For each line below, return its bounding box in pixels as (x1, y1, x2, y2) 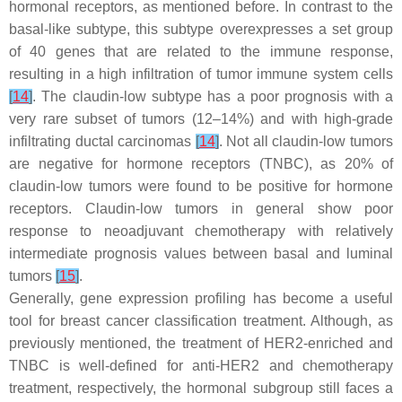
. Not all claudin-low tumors (218, 134, 394, 149)
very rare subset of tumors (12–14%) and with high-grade (9, 111, 393, 127)
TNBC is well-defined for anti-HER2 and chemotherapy (9, 358, 393, 373)
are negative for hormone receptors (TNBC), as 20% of (9, 156, 393, 171)
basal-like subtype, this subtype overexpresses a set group (9, 22, 393, 37)
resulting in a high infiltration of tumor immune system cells (9, 66, 393, 82)
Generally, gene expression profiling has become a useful (9, 291, 393, 306)
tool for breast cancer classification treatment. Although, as (9, 313, 393, 328)
